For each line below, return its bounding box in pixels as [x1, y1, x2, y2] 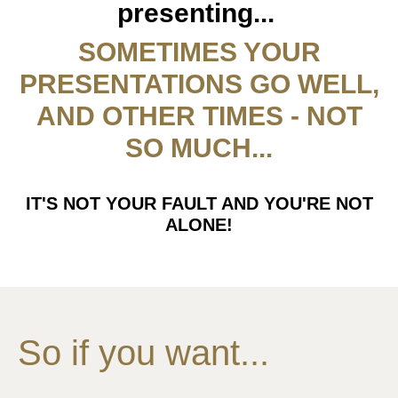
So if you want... [18, 333, 269, 373]
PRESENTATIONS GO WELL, [19, 69, 379, 99]
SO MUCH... [125, 133, 273, 163]
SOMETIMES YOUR [77, 37, 321, 68]
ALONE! [165, 215, 233, 235]
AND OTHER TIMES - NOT [36, 101, 362, 131]
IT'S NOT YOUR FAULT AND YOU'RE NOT [25, 194, 373, 214]
